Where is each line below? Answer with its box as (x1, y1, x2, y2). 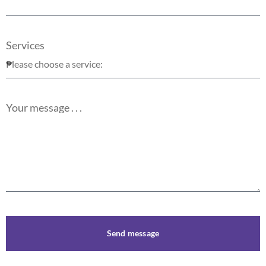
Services (6, 38, 45, 52)
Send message (106, 228, 160, 239)
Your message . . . (6, 100, 82, 114)
